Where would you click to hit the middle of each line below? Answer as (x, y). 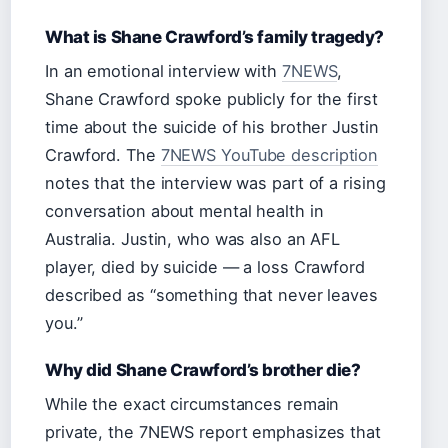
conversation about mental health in (184, 211)
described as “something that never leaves (211, 295)
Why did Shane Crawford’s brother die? (203, 370)
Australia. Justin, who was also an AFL (193, 239)
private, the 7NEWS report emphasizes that (213, 432)
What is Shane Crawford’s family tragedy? (215, 37)
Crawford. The (103, 155)
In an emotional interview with (163, 71)
